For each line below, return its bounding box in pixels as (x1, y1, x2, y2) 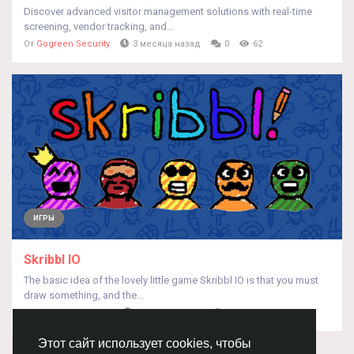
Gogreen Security (36, 39, 110, 49)
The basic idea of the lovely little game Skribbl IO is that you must (24, 274, 318, 286)
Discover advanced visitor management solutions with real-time (24, 6, 312, 17)
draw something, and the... (24, 289, 144, 301)
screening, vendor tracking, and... (24, 21, 174, 32)
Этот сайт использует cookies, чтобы (38, 337, 251, 351)
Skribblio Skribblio (36, 307, 113, 318)
